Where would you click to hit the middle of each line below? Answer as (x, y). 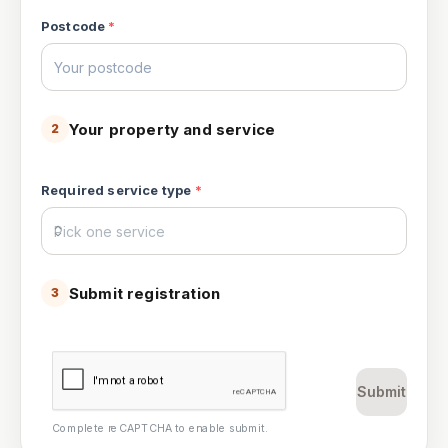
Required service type (116, 190)
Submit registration (145, 293)
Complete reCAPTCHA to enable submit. (160, 428)
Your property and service (172, 129)
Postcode (73, 26)
